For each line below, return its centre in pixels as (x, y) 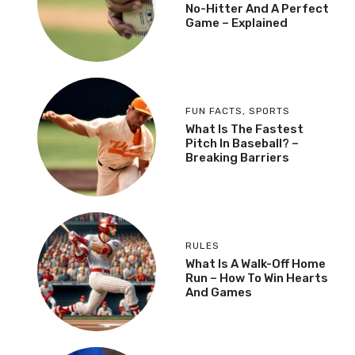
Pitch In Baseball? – (242, 143)
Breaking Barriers (237, 157)
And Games (219, 292)
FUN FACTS (214, 111)
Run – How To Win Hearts (257, 278)
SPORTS (269, 111)
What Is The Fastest (244, 129)
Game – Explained (237, 23)
